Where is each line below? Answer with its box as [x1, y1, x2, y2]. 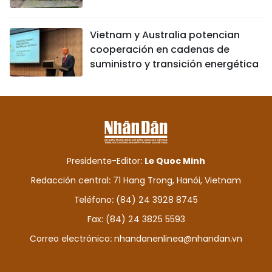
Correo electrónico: [30, 233, 114, 245]
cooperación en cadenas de [90, 42, 229, 57]
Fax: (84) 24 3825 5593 [87, 213, 185, 226]
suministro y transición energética [90, 57, 259, 72]
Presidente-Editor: [67, 155, 144, 168]
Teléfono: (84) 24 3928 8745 [74, 194, 198, 206]
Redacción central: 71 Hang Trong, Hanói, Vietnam [31, 174, 241, 187]
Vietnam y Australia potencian [90, 28, 240, 42]
